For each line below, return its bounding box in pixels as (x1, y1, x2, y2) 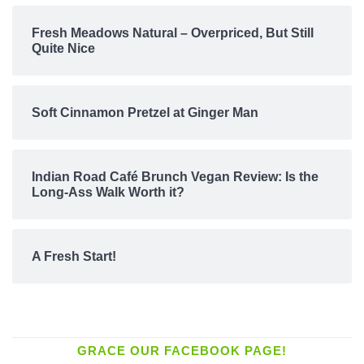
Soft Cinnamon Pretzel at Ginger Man (32, 105, 258, 119)
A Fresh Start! (32, 249, 116, 263)
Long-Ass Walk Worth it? (32, 184, 184, 199)
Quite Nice (32, 41, 95, 55)
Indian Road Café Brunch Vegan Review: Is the (32, 169, 318, 184)
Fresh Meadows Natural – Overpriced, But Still (32, 25, 314, 40)
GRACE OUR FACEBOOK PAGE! (77, 343, 287, 357)
